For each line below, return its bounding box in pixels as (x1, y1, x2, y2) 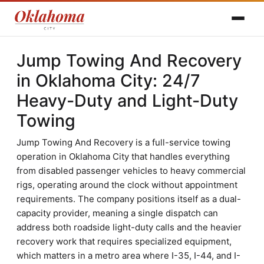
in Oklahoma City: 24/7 (16, 70, 200, 91)
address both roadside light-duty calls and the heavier (16, 222, 242, 233)
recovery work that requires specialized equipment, (16, 236, 232, 247)
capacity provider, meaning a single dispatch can (16, 207, 218, 219)
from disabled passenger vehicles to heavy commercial (16, 165, 246, 176)
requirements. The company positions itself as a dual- (16, 193, 241, 204)
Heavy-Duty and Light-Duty (16, 90, 238, 111)
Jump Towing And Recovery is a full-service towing (16, 137, 230, 148)
